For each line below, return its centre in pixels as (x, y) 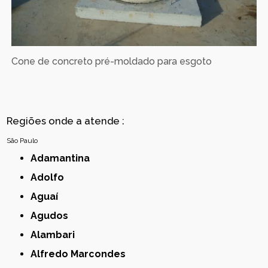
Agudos (53, 215)
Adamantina (64, 158)
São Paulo (22, 140)
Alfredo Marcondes (82, 254)
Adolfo (51, 177)
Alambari (56, 234)
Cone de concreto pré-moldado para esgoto (112, 61)
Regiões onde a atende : (66, 121)
